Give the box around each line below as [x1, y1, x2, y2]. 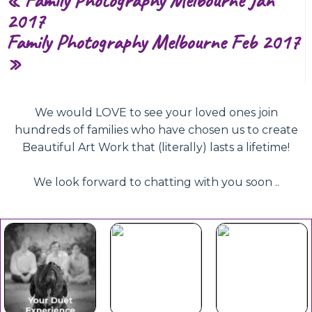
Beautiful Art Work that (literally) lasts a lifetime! [22, 141, 290, 155]
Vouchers [123, 279, 188, 306]
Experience [10, 269, 88, 296]
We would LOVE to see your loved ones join [34, 106, 278, 120]
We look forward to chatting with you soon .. [33, 175, 279, 189]
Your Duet [14, 248, 86, 275]
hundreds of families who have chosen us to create [14, 123, 298, 137]
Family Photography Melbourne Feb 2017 [6, 28, 300, 55]
